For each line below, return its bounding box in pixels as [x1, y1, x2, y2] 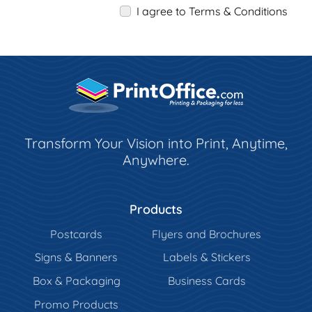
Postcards [50, 226, 103, 241]
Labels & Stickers [162, 250, 251, 265]
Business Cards [167, 273, 246, 288]
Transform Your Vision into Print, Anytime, [24, 134, 288, 152]
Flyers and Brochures [152, 226, 262, 241]
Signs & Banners [35, 250, 118, 265]
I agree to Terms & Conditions [136, 3, 288, 18]
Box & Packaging [32, 273, 120, 288]
